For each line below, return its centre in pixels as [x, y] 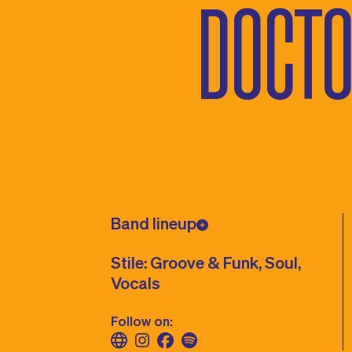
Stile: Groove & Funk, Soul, [206, 262]
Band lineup [154, 223]
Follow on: [142, 321]
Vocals [136, 282]
